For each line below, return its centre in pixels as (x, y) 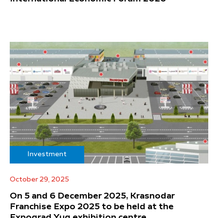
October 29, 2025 (39, 179)
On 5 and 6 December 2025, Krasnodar (92, 196)
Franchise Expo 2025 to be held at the (92, 207)
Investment (47, 154)
